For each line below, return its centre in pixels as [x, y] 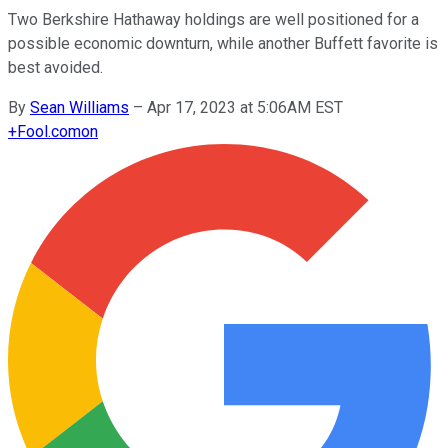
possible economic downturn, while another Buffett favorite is [223, 43]
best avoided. [55, 67]
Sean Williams [79, 107]
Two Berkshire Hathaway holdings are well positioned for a [213, 19]
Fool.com [49, 131]
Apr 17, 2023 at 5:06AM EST [245, 107]
